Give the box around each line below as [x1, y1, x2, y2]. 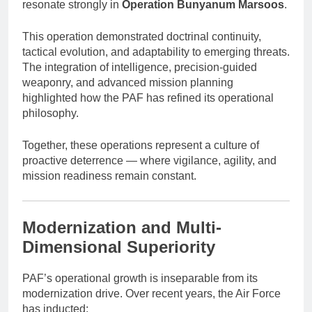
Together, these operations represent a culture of [22, 139, 259, 151]
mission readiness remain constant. [22, 169, 196, 182]
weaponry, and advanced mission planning [22, 76, 233, 88]
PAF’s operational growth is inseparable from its [22, 272, 258, 284]
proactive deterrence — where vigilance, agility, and [22, 154, 276, 166]
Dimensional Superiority [22, 237, 215, 256]
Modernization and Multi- [22, 217, 221, 237]
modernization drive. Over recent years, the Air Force [22, 287, 281, 299]
